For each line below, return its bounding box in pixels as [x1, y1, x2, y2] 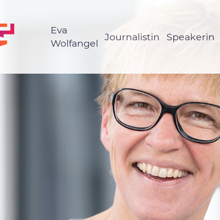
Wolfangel [51, 37, 99, 49]
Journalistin [105, 30, 160, 43]
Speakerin [166, 30, 215, 43]
